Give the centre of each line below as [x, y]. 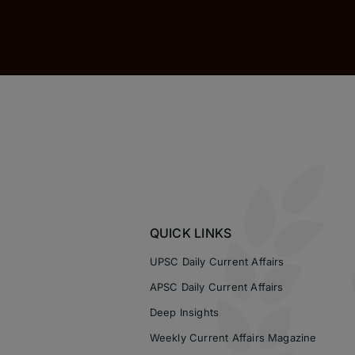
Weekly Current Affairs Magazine [233, 338]
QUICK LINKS [191, 233]
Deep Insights [184, 312]
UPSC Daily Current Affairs [217, 261]
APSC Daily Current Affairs [216, 287]
